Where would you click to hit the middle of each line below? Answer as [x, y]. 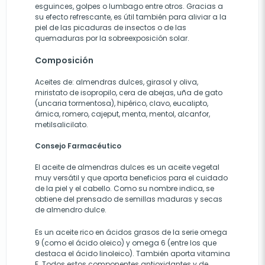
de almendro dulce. [71, 210]
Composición [64, 61]
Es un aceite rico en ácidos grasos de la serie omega [131, 232]
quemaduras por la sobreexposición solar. [112, 38]
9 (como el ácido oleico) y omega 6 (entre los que [126, 243]
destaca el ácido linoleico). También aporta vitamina [132, 254]
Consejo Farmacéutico [78, 146]
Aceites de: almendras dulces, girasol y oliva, [117, 82]
